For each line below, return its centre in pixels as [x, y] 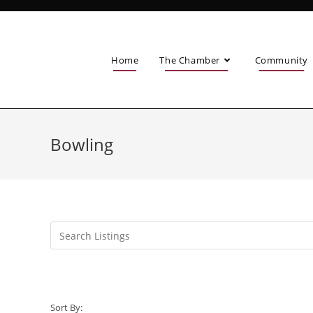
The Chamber [190, 60]
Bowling [82, 144]
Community [282, 60]
